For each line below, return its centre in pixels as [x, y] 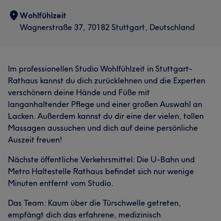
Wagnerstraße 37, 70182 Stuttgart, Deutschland [107, 27]
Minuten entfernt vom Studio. [61, 183]
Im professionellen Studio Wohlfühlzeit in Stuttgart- [100, 68]
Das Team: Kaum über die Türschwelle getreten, [94, 203]
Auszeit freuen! [35, 139]
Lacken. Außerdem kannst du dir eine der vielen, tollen [106, 116]
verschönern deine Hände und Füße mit [79, 92]
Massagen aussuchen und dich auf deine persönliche [103, 128]
